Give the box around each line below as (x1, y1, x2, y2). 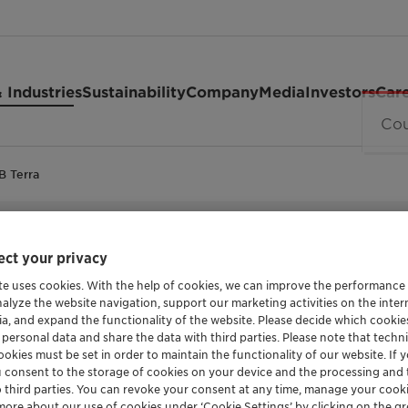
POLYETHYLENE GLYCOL (117, 238, 262, 252)
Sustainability (82, 82, 186, 100)
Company (186, 82, 259, 100)
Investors (305, 82, 375, 100)
